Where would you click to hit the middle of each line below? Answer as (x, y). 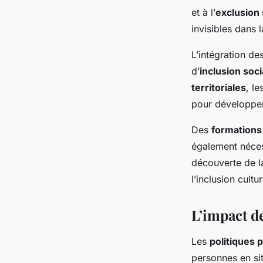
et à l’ (203, 13)
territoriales (219, 88)
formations (237, 130)
